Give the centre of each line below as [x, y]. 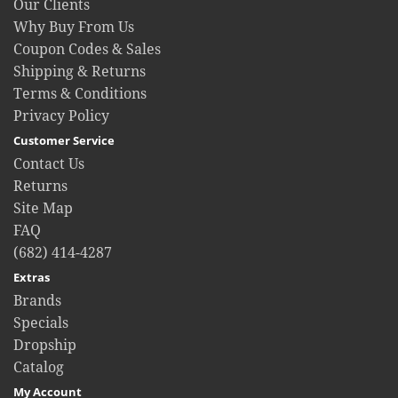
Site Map [43, 208]
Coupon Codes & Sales [87, 49]
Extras [32, 277]
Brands [37, 300]
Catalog [39, 367]
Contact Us [49, 163]
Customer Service [64, 140]
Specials [41, 322]
